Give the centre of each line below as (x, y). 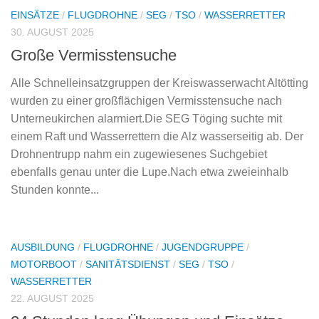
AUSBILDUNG (43, 247)
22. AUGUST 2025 (52, 299)
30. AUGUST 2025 (52, 32)
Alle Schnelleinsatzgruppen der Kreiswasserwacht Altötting (159, 83)
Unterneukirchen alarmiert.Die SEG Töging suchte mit (146, 119)
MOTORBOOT (44, 265)
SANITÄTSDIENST (128, 265)
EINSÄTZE (35, 15)
